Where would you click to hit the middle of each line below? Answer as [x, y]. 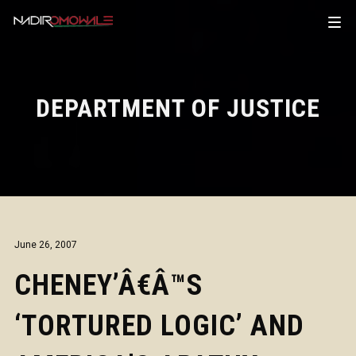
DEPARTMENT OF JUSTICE [178, 108]
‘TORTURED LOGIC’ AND [159, 326]
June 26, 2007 [45, 245]
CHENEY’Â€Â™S [108, 285]
